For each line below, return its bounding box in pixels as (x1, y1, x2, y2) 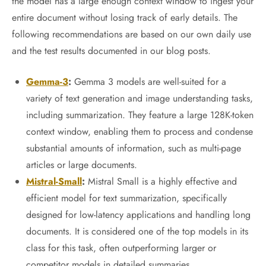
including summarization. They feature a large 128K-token (26, 108, 254, 122)
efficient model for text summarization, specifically (26, 191, 227, 205)
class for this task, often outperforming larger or (26, 241, 216, 255)
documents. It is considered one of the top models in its (26, 224, 248, 238)
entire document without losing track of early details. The (12, 11, 237, 24)
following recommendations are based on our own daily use (12, 27, 251, 41)
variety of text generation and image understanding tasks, (26, 91, 253, 105)
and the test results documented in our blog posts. (12, 44, 211, 58)
